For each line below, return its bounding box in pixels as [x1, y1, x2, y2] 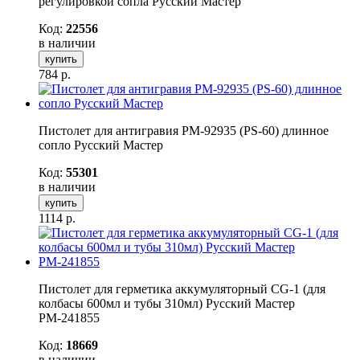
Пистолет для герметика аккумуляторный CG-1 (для [39, 281, 325, 296]
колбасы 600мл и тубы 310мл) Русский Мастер [39, 296, 295, 310]
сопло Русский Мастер [39, 137, 163, 152]
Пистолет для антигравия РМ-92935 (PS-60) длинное [39, 123, 329, 137]
